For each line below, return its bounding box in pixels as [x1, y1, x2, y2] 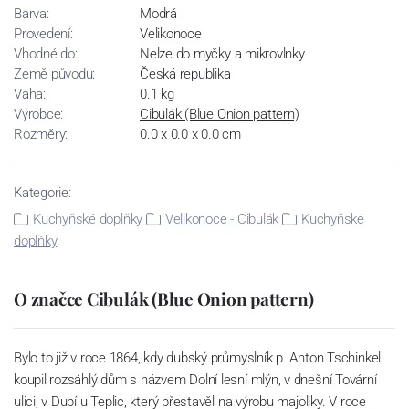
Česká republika [140, 66, 231, 83]
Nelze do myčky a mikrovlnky [140, 46, 305, 63]
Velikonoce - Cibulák [164, 211, 279, 228]
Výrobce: [14, 106, 64, 123]
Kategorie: [14, 184, 71, 202]
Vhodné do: [14, 46, 78, 63]
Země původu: [14, 66, 96, 83]
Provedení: [14, 26, 73, 43]
